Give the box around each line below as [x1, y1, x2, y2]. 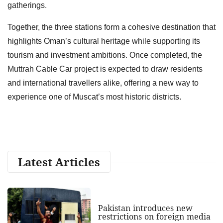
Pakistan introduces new [98, 203, 193, 214]
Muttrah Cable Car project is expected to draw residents [7, 64, 203, 73]
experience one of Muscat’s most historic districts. [7, 92, 181, 101]
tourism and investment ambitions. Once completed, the [7, 50, 202, 59]
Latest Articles [18, 154, 100, 169]
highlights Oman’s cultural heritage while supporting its [7, 36, 200, 45]
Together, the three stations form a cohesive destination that [7, 22, 216, 31]
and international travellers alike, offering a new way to [7, 78, 199, 87]
